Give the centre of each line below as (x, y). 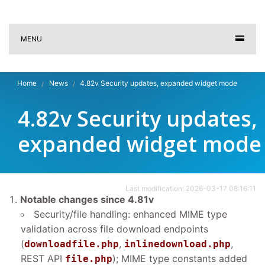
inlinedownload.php (177, 244)
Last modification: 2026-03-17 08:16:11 (191, 188)
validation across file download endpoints (114, 229)
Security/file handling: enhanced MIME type (130, 214)
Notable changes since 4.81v (87, 199)
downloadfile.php (72, 244)
